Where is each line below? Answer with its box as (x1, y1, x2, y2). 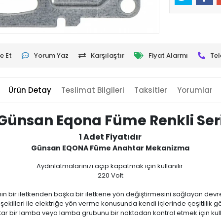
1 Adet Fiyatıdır (79, 131, 142, 143)
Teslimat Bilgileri (61, 84, 124, 95)
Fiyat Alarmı (148, 50, 188, 60)
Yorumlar (177, 84, 213, 95)
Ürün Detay (8, 84, 51, 95)
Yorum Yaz (34, 50, 69, 60)
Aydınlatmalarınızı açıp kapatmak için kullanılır (36, 161, 184, 171)
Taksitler (134, 84, 167, 95)
